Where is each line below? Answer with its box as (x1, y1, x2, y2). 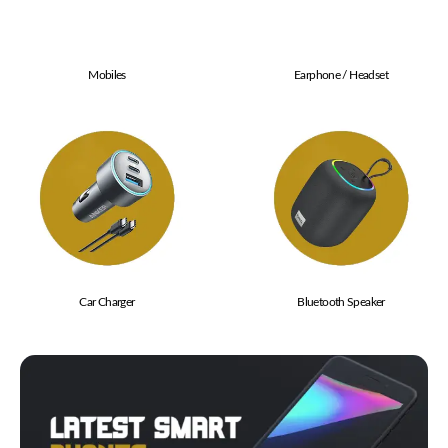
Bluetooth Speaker (297, 300, 385, 313)
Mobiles (88, 73, 126, 86)
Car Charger (79, 300, 135, 313)
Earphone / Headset (294, 73, 388, 86)
